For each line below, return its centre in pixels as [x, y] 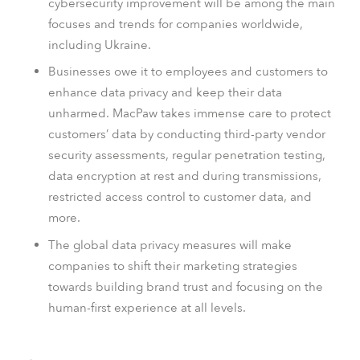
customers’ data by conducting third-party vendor [187, 135]
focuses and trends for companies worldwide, [176, 24]
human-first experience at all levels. [147, 307]
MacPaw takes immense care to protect [222, 114]
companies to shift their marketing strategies [173, 266]
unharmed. [80, 114]
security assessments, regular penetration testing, [187, 155]
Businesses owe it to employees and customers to [188, 72]
